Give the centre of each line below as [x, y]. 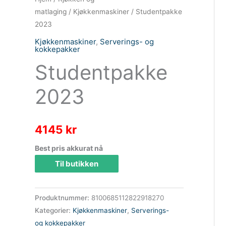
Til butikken [76, 164]
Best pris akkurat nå [69, 148]
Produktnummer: [63, 198]
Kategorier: [53, 211]
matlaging [50, 12]
